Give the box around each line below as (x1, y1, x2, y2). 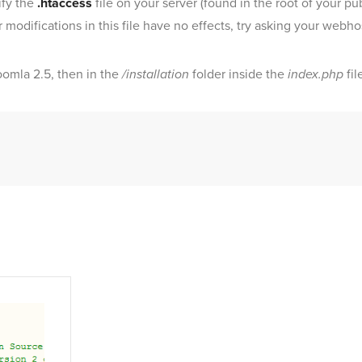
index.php (288, 66, 343, 83)
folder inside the (189, 66, 288, 83)
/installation (122, 66, 189, 83)
